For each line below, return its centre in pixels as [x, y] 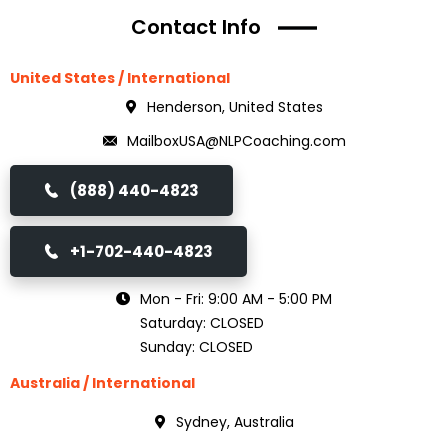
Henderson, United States [234, 107]
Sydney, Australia [234, 422]
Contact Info [196, 27]
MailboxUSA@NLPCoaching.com [236, 141]
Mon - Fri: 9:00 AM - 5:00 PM [236, 299]
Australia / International [102, 383]
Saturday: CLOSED [202, 323]
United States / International [120, 78]
